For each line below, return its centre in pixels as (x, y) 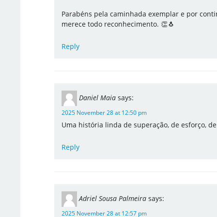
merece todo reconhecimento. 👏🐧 (118, 24)
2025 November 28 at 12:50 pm (104, 113)
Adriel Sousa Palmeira (112, 198)
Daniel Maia (97, 97)
